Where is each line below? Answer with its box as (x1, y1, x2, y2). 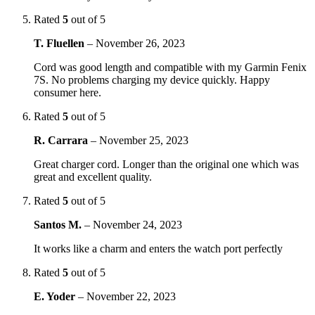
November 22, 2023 (86, 290, 176, 302)
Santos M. (34, 218, 84, 231)
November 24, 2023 (93, 218, 182, 231)
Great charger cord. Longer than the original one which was (34, 157, 299, 170)
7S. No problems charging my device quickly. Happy (34, 73, 270, 86)
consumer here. (34, 86, 101, 98)
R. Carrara (34, 134, 91, 146)
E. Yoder (34, 290, 78, 302)
